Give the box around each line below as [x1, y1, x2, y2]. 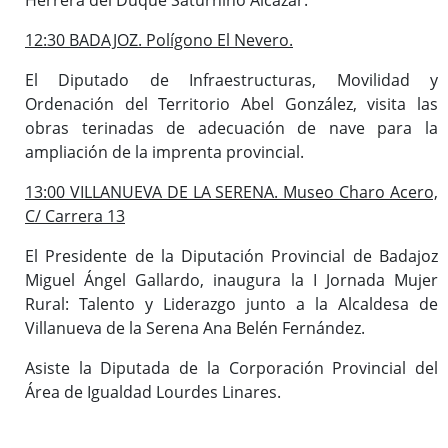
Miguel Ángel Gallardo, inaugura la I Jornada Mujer [25, 268, 438, 291]
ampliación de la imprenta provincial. [25, 140, 304, 163]
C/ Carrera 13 [25, 204, 125, 227]
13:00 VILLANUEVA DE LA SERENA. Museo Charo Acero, [25, 180, 438, 203]
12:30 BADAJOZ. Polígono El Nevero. [25, 28, 293, 51]
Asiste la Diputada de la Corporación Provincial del [25, 356, 438, 379]
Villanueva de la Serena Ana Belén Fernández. [25, 316, 365, 339]
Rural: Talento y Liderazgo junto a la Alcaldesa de [25, 292, 438, 315]
